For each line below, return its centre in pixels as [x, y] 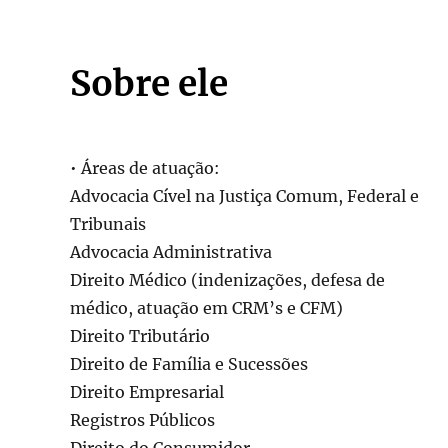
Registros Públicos [142, 420]
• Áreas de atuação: [145, 168]
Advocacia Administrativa [171, 252]
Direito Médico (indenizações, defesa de [227, 280]
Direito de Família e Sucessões [189, 364]
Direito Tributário [140, 336]
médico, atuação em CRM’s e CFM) [206, 308]
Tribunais [108, 224]
